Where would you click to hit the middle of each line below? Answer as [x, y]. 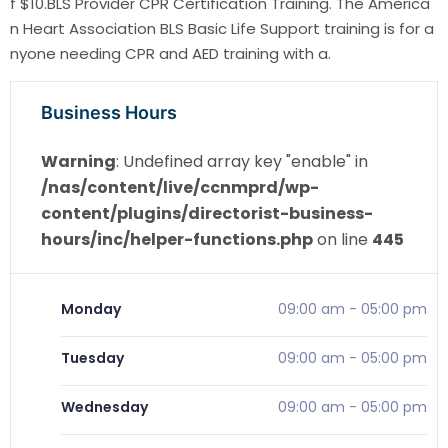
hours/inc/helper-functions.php [177, 240]
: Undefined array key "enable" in [242, 162]
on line [342, 240]
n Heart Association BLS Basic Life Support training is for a [222, 29]
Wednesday [104, 407]
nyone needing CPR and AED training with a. [170, 54]
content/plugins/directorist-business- [207, 214]
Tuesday [92, 358]
